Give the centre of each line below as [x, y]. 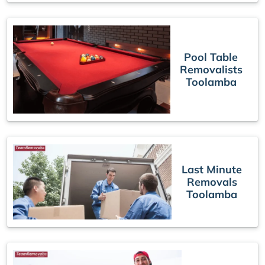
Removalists [211, 69]
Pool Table [211, 57]
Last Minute [212, 169]
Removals [212, 182]
